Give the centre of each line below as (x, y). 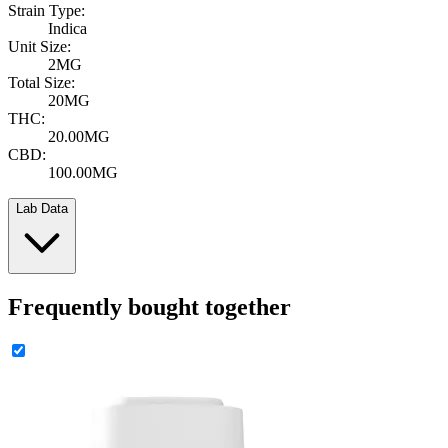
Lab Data (42, 209)
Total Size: (41, 83)
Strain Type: (46, 11)
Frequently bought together (149, 307)
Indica (67, 29)
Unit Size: (39, 47)
